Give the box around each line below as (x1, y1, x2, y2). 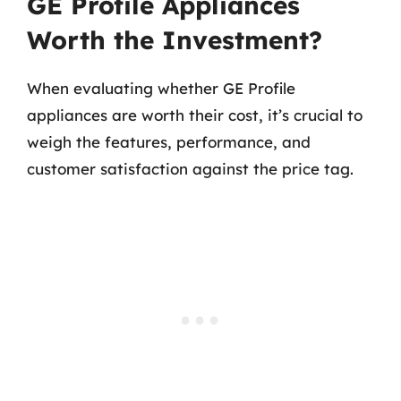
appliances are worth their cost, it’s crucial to (27, 106, 363, 124)
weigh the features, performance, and (27, 132, 311, 151)
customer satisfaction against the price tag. (27, 159, 354, 178)
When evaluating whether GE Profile (27, 79, 295, 98)
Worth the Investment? (27, 24, 322, 55)
